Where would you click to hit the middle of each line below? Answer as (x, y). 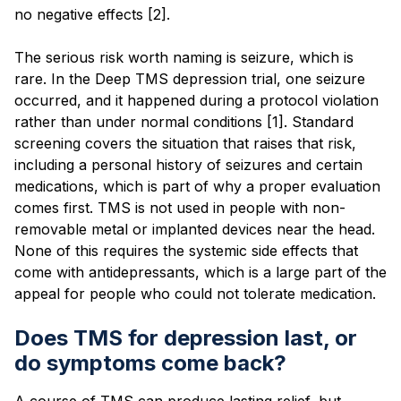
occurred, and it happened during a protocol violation (196, 100)
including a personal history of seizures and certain (188, 164)
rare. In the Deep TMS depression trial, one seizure (190, 78)
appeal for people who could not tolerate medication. (195, 293)
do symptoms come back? (150, 363)
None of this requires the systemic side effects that (186, 250)
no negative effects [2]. (92, 14)
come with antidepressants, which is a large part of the (200, 272)
